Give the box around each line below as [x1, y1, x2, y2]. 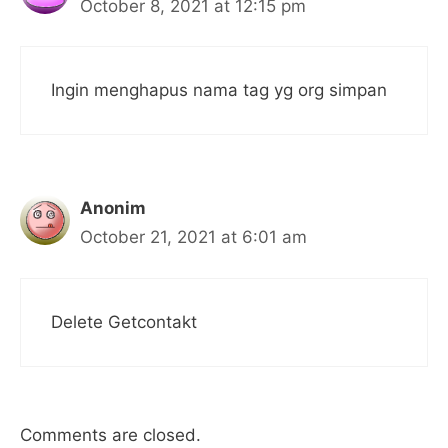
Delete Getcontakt [51, 311, 197, 332]
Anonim [80, 198, 146, 219]
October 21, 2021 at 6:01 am [80, 227, 307, 248]
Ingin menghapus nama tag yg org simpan [51, 80, 387, 101]
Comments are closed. [20, 425, 201, 446]
